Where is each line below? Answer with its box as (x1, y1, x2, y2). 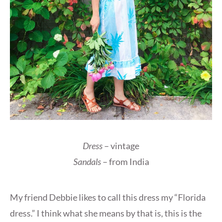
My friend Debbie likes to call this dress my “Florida (10, 191, 206, 203)
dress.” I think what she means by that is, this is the (10, 207, 202, 219)
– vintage (103, 140, 139, 151)
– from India (101, 156, 149, 167)
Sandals (73, 156, 101, 167)
